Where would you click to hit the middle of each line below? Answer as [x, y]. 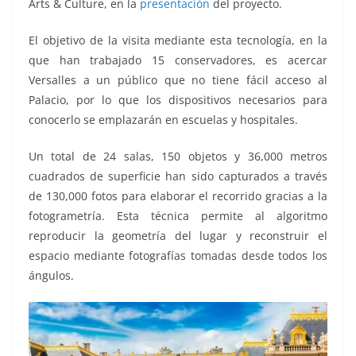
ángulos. [51, 276]
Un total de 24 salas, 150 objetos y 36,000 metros [178, 157]
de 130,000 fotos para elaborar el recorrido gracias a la [178, 196]
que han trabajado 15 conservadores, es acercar [178, 60]
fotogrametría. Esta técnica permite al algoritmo [178, 216]
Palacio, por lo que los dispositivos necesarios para [178, 100]
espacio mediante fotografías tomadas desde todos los [178, 256]
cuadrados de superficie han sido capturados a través [178, 176]
